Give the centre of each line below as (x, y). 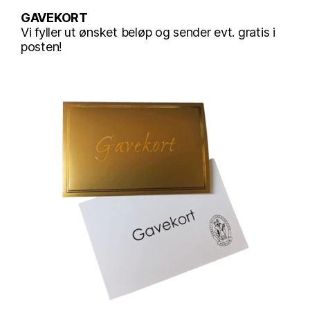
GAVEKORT (54, 17)
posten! (42, 46)
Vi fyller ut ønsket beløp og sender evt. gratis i (148, 32)
